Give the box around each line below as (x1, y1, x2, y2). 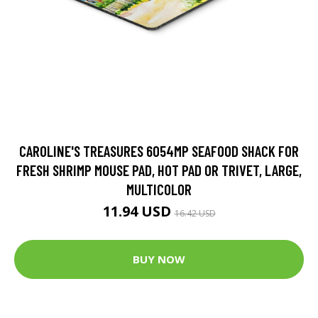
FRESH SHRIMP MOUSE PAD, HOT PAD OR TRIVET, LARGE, (16, 160, 302, 179)
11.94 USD (102, 201, 175, 221)
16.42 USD (174, 207, 216, 219)
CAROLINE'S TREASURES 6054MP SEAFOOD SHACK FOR (19, 141, 299, 160)
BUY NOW (133, 252, 185, 267)
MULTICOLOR (126, 180, 192, 198)
